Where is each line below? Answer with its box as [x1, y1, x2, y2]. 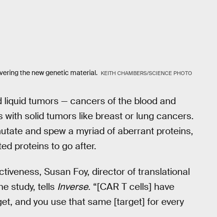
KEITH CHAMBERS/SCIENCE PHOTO [100, 70, 192, 77]
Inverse [57, 180, 88, 193]
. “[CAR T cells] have [88, 180, 174, 193]
